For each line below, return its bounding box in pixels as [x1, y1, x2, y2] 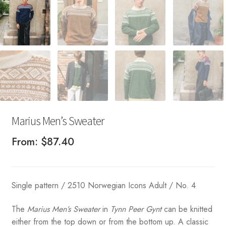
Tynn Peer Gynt [110, 203, 161, 215]
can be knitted [161, 203, 212, 215]
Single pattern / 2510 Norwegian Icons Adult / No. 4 [11, 179, 196, 191]
